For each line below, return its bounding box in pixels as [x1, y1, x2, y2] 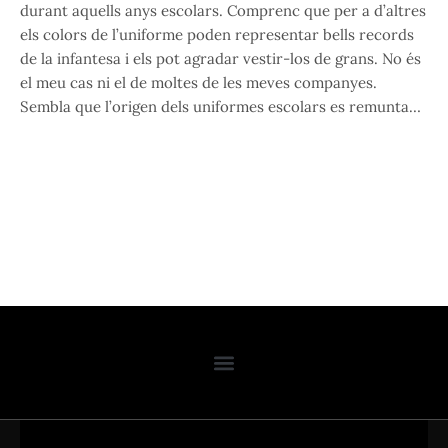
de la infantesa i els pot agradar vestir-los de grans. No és [20, 49, 421, 69]
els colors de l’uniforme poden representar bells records [20, 25, 414, 45]
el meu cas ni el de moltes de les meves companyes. [20, 73, 377, 93]
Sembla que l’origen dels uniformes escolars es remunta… [20, 97, 421, 117]
